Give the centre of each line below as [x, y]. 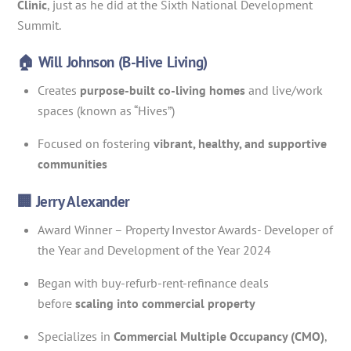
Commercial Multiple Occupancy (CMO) [219, 336]
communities [72, 163]
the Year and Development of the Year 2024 [154, 250]
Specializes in [76, 336]
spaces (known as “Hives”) [106, 110]
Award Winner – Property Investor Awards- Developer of [185, 229]
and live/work [284, 90]
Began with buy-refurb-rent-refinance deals [153, 282]
